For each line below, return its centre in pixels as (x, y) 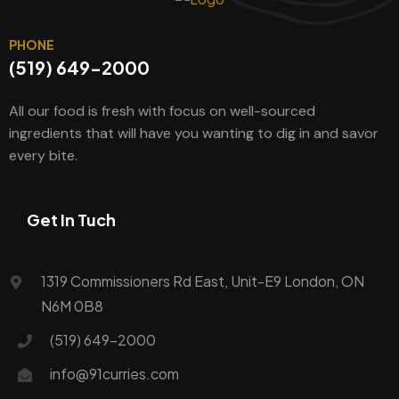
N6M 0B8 (72, 305)
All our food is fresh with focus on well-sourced (162, 110)
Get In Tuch (71, 219)
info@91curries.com (114, 373)
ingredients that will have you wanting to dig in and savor (194, 133)
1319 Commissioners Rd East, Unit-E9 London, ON (203, 281)
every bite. (43, 155)
